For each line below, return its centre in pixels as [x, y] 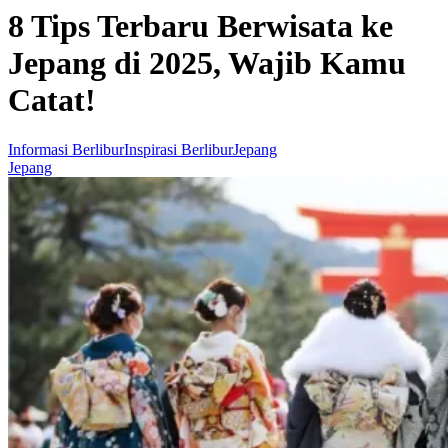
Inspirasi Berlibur [178, 149]
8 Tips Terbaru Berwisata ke [200, 26]
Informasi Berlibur [66, 149]
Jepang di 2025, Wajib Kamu [207, 63]
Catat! [52, 100]
